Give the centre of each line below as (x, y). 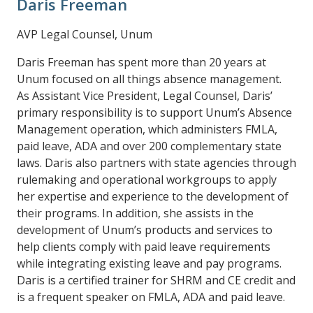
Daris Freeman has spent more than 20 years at (141, 62)
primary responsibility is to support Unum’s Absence (154, 112)
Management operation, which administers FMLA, (147, 129)
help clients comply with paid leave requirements (144, 247)
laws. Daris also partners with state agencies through (156, 163)
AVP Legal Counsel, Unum (85, 34)
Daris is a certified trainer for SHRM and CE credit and (156, 280)
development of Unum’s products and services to (145, 230)
